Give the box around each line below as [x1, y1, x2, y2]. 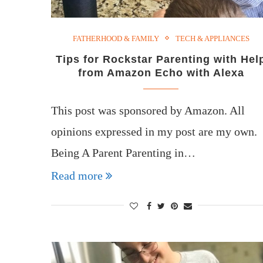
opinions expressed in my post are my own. [51, 124, 257, 138]
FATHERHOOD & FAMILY [72, 33, 159, 43]
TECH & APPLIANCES [175, 33, 249, 43]
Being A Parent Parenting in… [51, 146, 195, 159]
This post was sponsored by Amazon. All [51, 103, 245, 117]
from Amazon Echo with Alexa [77, 66, 244, 79]
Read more [51, 168, 103, 182]
